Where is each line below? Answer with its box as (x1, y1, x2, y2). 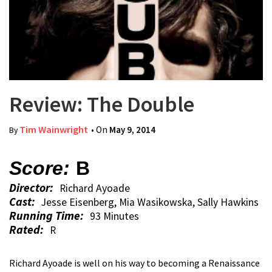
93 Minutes (90, 209, 139, 223)
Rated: (9, 222, 44, 237)
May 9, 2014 (109, 124, 155, 135)
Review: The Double (9, 90, 194, 118)
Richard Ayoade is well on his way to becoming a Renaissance (9, 257, 260, 269)
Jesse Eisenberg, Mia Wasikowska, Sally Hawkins (41, 195, 259, 209)
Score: (9, 157, 70, 179)
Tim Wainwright (19, 123, 88, 136)
